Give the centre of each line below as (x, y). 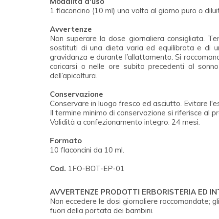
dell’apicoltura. (74, 75)
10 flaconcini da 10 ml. (87, 150)
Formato (66, 140)
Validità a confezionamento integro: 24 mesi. (125, 122)
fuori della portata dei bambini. (102, 210)
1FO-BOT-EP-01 (95, 168)
